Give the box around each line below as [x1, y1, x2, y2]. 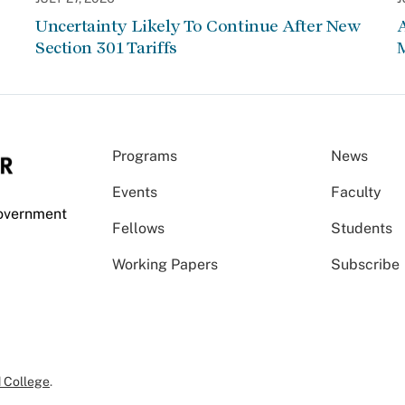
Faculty [331, 184, 382, 202]
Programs [112, 147, 177, 165]
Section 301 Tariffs [35, 38, 177, 58]
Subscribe [331, 256, 400, 274]
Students [331, 220, 393, 238]
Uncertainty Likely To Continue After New [35, 16, 361, 36]
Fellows [112, 220, 165, 238]
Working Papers [112, 256, 218, 274]
